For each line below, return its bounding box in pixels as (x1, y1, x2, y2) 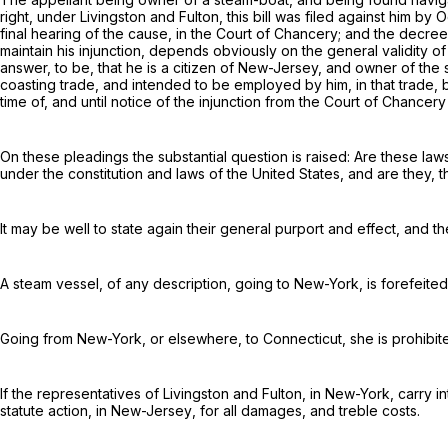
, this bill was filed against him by (219, 8, 436, 26)
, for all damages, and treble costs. (192, 402, 420, 420)
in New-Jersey (96, 402, 192, 420)
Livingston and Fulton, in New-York (163, 385, 390, 403)
